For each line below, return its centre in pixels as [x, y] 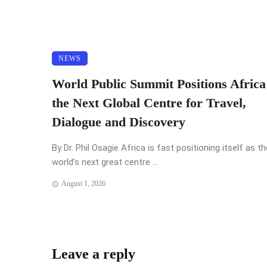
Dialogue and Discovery [119, 122]
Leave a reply [94, 254]
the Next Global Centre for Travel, [149, 103]
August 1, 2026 [83, 184]
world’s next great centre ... [105, 162]
